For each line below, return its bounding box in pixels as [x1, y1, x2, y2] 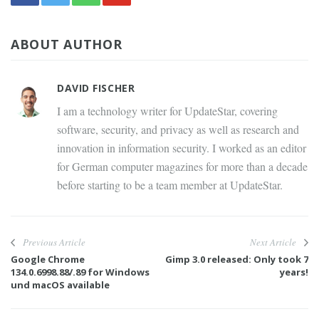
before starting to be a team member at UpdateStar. [57, 177, 283, 193]
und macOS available [11, 278, 110, 292]
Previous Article [23, 236, 85, 249]
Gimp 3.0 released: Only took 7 [165, 253, 308, 266]
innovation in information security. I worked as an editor [57, 140, 306, 156]
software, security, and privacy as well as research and [57, 122, 299, 137]
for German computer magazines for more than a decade [57, 159, 308, 174]
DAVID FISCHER [57, 81, 135, 95]
